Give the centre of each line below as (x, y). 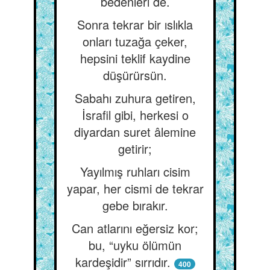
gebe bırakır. (135, 205)
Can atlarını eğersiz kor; (135, 228)
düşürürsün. (135, 75)
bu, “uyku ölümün (135, 245)
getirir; (135, 149)
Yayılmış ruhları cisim (135, 171)
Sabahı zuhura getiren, (135, 98)
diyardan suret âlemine (135, 132)
